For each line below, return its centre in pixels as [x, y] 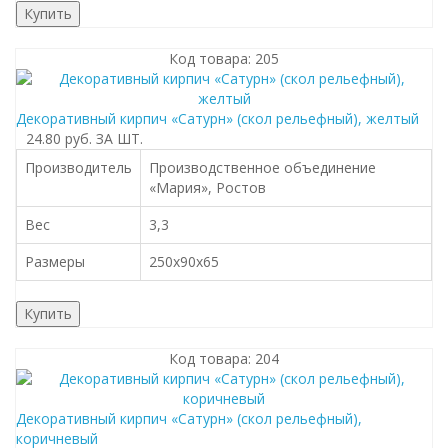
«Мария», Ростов [207, 187]
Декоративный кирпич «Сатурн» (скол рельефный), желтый [217, 118]
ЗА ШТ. [119, 138]
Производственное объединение [262, 167]
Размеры [55, 261]
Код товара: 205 [224, 58]
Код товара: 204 [224, 358]
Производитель [78, 167]
